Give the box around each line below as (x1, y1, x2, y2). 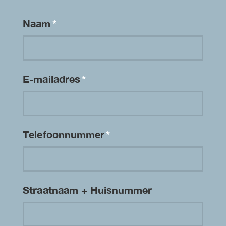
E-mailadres (23, 72, 83, 85)
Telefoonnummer (23, 128, 108, 140)
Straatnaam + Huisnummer (23, 183, 152, 196)
